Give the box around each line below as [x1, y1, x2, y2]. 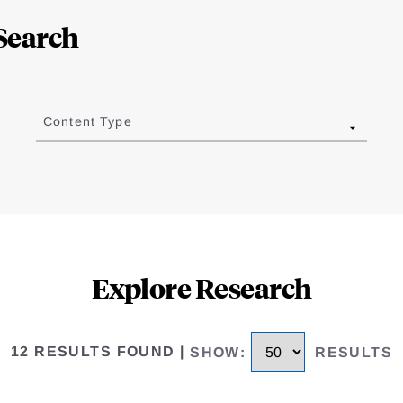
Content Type [42, 114, 132, 130]
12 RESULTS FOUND [10, 344, 175, 360]
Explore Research [91, 270, 312, 306]
